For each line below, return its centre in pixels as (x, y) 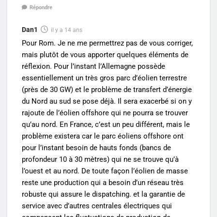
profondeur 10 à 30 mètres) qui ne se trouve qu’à (100, 160)
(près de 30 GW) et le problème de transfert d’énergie (107, 90)
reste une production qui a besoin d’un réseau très (103, 183)
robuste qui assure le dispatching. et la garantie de (103, 194)
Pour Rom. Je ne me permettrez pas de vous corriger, (107, 43)
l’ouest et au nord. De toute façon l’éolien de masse (105, 171)
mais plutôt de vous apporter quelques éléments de (105, 55)
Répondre (41, 8)
